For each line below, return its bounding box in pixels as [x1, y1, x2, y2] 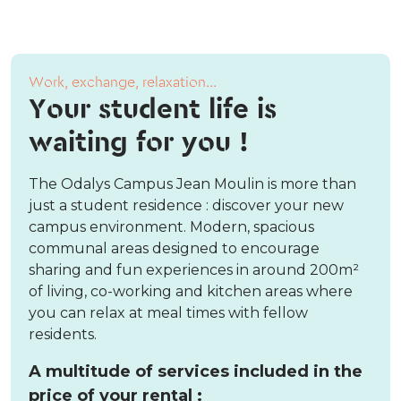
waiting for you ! [29, 125, 249, 161]
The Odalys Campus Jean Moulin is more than [29, 175, 356, 193]
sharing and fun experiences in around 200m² [29, 261, 359, 279]
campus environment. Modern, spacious [29, 218, 314, 236]
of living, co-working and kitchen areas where [29, 283, 353, 301]
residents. [29, 326, 97, 344]
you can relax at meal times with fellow [29, 304, 308, 322]
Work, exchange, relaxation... [29, 73, 217, 92]
